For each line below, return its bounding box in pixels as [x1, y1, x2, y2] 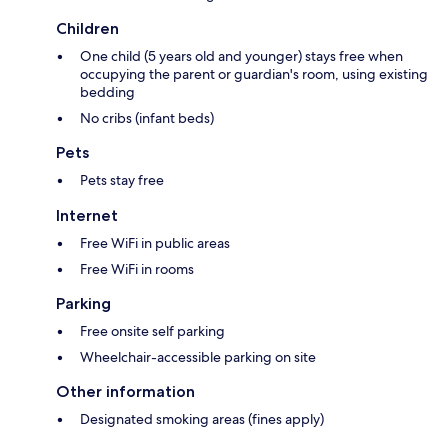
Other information [56, 382, 195, 402]
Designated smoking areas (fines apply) [80, 410, 324, 429]
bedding [80, 83, 135, 102]
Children [56, 19, 119, 39]
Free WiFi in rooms [80, 260, 194, 279]
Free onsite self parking [80, 322, 225, 341]
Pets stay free [80, 171, 164, 190]
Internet [56, 206, 118, 226]
